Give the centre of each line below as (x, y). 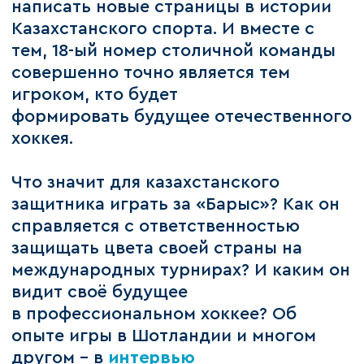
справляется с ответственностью (156, 227)
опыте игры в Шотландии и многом (164, 336)
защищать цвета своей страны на (157, 249)
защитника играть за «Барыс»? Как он (176, 205)
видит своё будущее (100, 292)
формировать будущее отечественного (182, 117)
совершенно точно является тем (151, 73)
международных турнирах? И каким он (181, 271)
